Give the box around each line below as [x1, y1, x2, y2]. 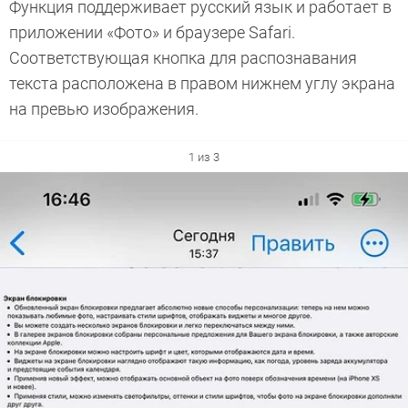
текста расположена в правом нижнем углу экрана [9, 74, 395, 94]
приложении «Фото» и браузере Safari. [9, 23, 295, 43]
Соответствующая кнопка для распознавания [9, 48, 357, 68]
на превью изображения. [9, 99, 202, 119]
